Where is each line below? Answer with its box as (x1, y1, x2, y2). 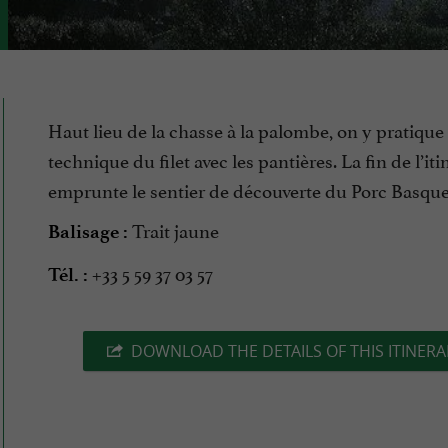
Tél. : (48, 263, 88, 287)
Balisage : (48, 220, 128, 244)
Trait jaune (128, 215, 219, 244)
